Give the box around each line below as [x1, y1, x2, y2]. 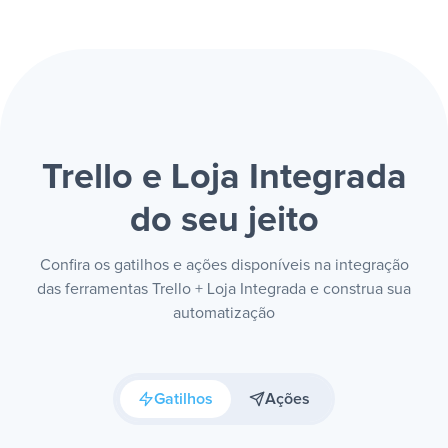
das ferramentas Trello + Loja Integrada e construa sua [37, 281, 411, 297]
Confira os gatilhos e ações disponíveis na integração [39, 257, 409, 273]
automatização [173, 305, 275, 321]
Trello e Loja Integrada [41, 160, 407, 196]
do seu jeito [129, 203, 319, 239]
